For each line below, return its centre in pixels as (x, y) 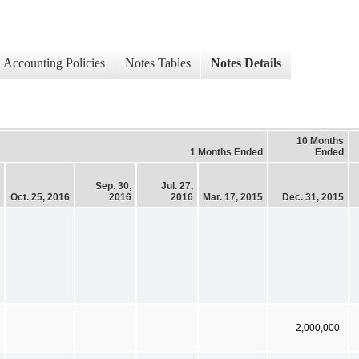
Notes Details (246, 63)
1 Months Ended (226, 152)
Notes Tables (158, 63)
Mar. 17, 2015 (233, 197)
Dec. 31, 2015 (313, 197)
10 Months (320, 141)
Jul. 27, (177, 186)
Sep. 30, (113, 186)
